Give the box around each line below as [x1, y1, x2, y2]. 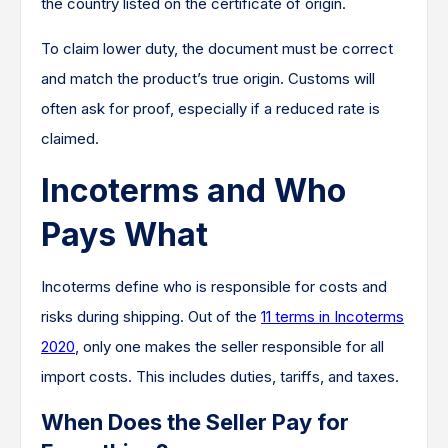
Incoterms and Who [41, 171, 346, 211]
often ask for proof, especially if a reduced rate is [41, 99, 380, 119]
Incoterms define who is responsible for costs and [41, 277, 387, 297]
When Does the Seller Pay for [41, 409, 349, 436]
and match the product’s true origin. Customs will [41, 69, 375, 89]
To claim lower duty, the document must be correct [41, 39, 393, 59]
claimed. [41, 129, 99, 149]
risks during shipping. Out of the [41, 307, 261, 327]
